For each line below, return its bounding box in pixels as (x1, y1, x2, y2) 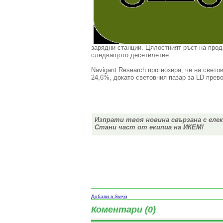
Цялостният (145, 44, 181, 51)
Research (118, 66, 146, 74)
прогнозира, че (147, 66, 192, 74)
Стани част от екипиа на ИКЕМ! (94, 123, 204, 131)
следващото (91, 51, 128, 59)
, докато (109, 74, 134, 81)
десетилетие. (130, 51, 171, 59)
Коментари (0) (91, 205, 156, 215)
